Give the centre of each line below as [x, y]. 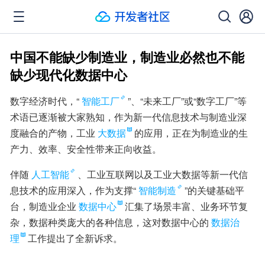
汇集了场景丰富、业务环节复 [186, 206]
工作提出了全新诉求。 [75, 238]
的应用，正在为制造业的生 [191, 133]
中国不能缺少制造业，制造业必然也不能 [127, 57]
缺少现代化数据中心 [69, 75]
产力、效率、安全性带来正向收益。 [86, 149]
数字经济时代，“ [45, 101]
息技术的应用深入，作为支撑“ [73, 190]
